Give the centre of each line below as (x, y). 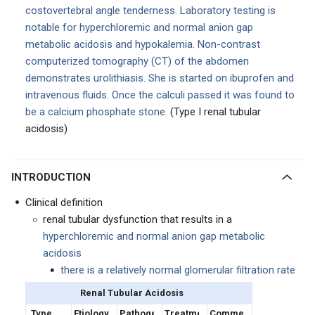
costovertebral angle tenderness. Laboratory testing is (150, 11)
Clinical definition (64, 202)
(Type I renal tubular (214, 112)
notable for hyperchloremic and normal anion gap (139, 27)
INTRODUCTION (52, 177)
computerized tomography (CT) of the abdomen (137, 61)
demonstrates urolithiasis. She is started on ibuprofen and (160, 78)
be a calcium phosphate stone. (96, 112)
